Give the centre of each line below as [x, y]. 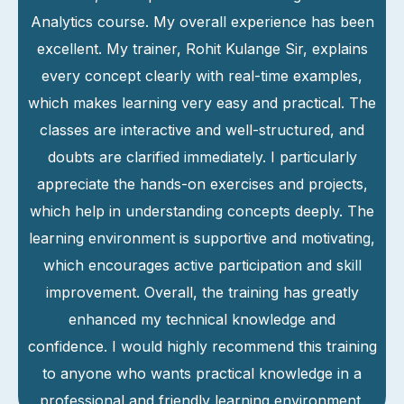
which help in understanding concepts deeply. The [202, 211]
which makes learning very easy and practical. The [202, 102]
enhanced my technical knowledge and [202, 319]
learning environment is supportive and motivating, [202, 238]
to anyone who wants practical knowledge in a [202, 373]
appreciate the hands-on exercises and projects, [202, 184]
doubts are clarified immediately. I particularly [202, 156]
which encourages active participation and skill [202, 265]
